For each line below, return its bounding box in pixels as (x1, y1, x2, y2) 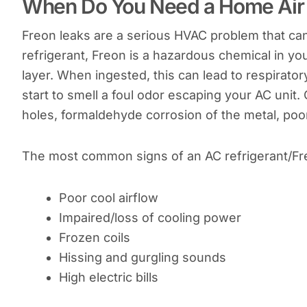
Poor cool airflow (59, 190, 158, 205)
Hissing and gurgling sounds (59, 249, 226, 265)
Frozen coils (59, 230, 130, 245)
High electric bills (59, 269, 158, 284)
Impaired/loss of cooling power (59, 210, 241, 225)
